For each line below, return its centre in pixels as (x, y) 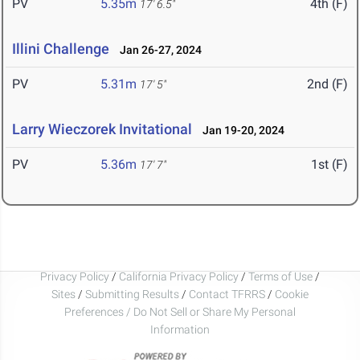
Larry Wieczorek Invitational (104, 129)
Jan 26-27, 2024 (157, 50)
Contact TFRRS (228, 294)
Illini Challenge (61, 49)
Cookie (292, 294)
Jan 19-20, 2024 (240, 131)
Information (180, 329)
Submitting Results (132, 294)
